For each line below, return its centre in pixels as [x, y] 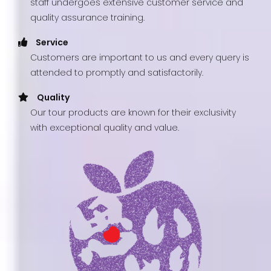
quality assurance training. [87, 18]
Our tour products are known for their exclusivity [133, 113]
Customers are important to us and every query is [140, 58]
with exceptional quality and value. [105, 128]
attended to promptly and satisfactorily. [117, 73]
